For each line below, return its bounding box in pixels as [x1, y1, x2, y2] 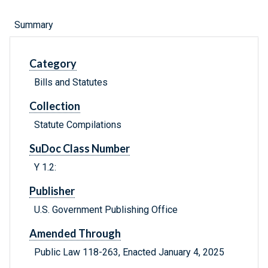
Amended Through [29, 227, 121, 240]
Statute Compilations [34, 119, 121, 131]
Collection [29, 99, 80, 113]
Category [29, 57, 77, 71]
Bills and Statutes [34, 77, 108, 89]
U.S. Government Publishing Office [34, 204, 178, 216]
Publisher [29, 184, 75, 198]
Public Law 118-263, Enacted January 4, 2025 [34, 246, 224, 258]
